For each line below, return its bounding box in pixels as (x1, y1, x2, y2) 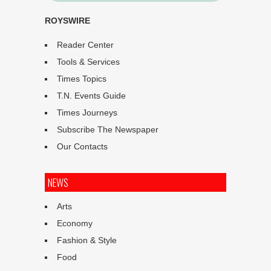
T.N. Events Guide (57, 90, 126, 100)
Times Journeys (57, 107, 117, 117)
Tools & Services (57, 56, 120, 67)
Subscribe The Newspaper (57, 124, 158, 134)
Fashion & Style (57, 235, 117, 245)
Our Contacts (57, 141, 108, 151)
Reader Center (57, 39, 114, 50)
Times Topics (57, 73, 106, 83)
